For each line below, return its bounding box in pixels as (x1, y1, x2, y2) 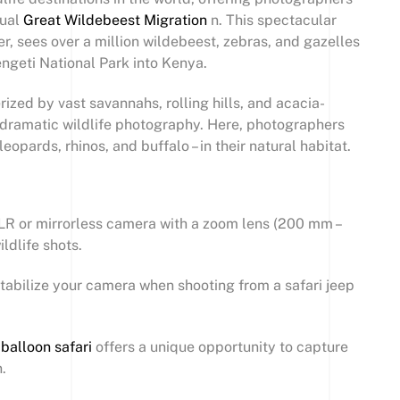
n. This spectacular (207, 12, 337, 29)
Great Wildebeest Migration (23, 12, 208, 29)
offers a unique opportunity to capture (91, 337, 348, 355)
